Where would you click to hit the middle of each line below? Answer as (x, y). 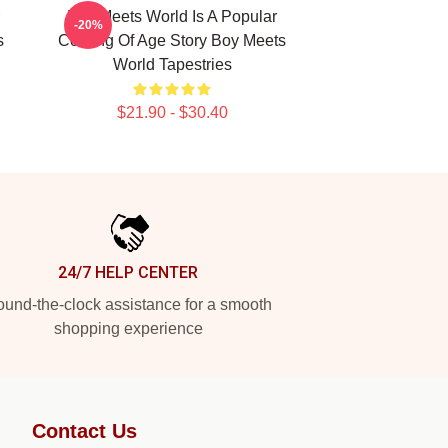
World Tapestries (172, 64)
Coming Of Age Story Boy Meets (172, 40)
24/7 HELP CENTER (128, 272)
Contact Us (84, 431)
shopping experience (128, 328)
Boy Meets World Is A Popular (172, 16)
